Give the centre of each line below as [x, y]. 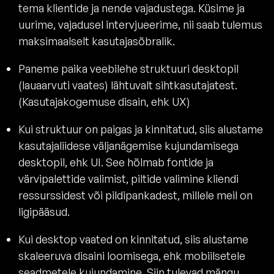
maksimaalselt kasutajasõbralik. [97, 41]
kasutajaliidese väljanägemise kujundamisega [128, 145]
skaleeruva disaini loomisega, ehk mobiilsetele [132, 255]
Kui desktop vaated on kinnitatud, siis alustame [133, 239]
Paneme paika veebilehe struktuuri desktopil [128, 68]
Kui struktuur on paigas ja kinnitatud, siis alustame [141, 129]
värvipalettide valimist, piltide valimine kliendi [128, 178]
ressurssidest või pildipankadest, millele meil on [135, 195]
